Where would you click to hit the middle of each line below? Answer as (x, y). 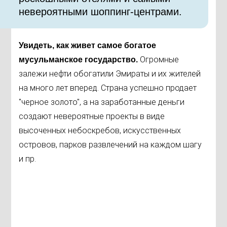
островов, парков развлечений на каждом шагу (110, 145)
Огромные (160, 60)
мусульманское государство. (80, 60)
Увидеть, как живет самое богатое (88, 45)
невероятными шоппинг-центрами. (101, 12)
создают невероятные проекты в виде (92, 116)
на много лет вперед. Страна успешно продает (108, 88)
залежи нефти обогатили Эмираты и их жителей (110, 74)
